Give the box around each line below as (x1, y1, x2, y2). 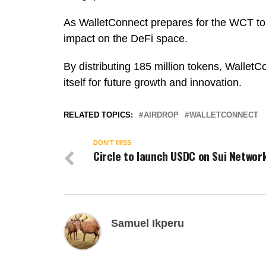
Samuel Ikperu (111, 217, 184, 230)
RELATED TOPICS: (64, 110, 133, 120)
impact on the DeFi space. (64, 33, 188, 45)
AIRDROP (144, 110, 179, 120)
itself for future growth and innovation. (64, 77, 242, 89)
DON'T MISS (93, 139, 131, 147)
